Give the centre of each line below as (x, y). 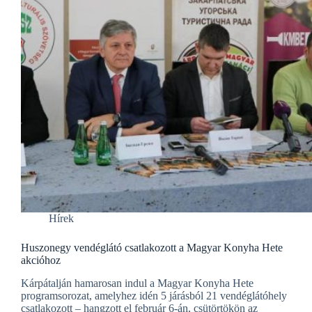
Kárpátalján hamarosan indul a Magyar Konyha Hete (137, 283)
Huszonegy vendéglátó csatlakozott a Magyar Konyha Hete (152, 248)
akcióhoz (41, 260)
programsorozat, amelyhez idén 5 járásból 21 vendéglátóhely (154, 295)
